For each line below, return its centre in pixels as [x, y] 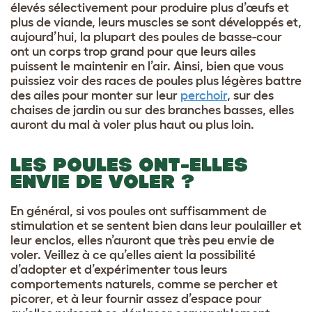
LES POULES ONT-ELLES [129, 165]
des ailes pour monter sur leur [95, 96]
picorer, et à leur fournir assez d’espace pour [136, 299]
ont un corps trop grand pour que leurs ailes [133, 52]
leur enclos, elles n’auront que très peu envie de [142, 241]
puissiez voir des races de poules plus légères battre [156, 81]
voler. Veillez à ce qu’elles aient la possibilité [133, 255]
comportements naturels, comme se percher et [144, 284]
